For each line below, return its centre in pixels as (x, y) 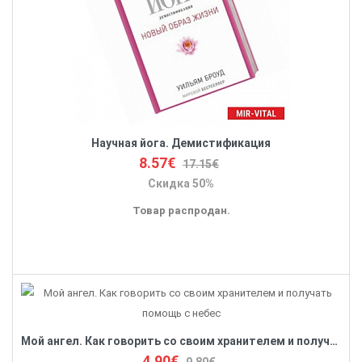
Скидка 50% (181, 184)
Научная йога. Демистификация (181, 143)
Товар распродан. (181, 211)
